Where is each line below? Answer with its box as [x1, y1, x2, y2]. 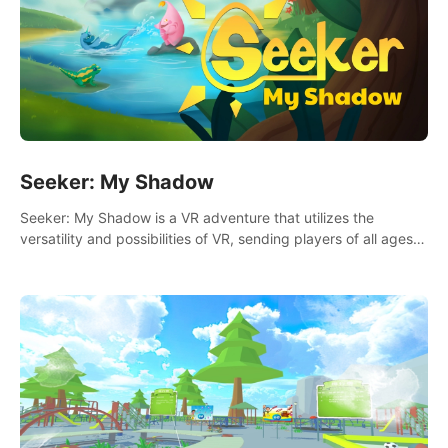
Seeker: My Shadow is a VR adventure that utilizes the [20, 208, 374, 226]
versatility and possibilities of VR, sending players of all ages [20, 229, 413, 247]
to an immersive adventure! [20, 250, 198, 268]
